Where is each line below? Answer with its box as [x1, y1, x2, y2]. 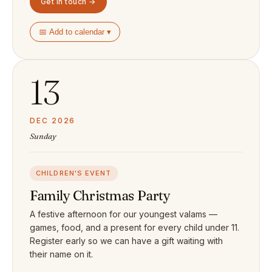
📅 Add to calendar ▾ [39, 27, 111, 36]
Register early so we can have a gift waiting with [30, 236, 223, 246]
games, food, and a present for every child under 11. [30, 222, 239, 233]
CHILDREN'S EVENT [36, 169, 112, 177]
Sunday [30, 131, 56, 141]
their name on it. [30, 249, 93, 259]
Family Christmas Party [30, 187, 171, 204]
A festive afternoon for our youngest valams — [30, 209, 217, 219]
